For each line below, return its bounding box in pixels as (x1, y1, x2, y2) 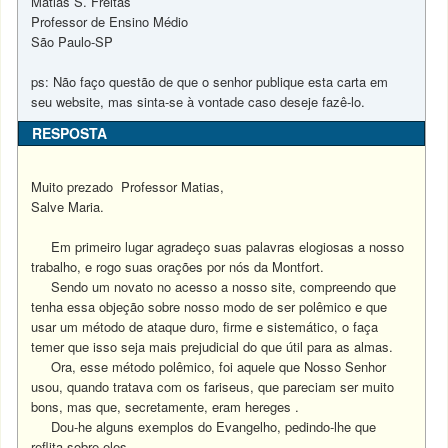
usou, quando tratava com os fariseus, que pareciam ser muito (31, 377, 395, 396)
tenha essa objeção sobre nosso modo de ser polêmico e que (31, 297, 388, 316)
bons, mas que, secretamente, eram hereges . (31, 397, 300, 416)
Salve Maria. (31, 197, 105, 216)
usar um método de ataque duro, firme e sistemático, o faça (31, 317, 379, 336)
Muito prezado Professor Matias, (31, 177, 225, 196)
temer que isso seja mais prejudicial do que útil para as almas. (31, 337, 394, 356)
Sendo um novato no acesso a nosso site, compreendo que (31, 277, 397, 296)
